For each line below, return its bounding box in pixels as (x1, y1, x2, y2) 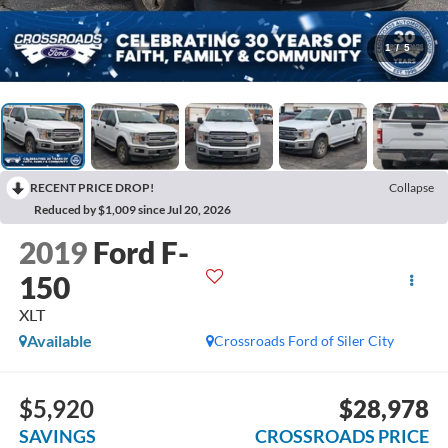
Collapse (389, 179, 434, 195)
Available (26, 331, 92, 351)
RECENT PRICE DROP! (30, 179, 154, 195)
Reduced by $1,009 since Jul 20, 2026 (34, 201, 231, 217)
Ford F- (92, 234, 189, 271)
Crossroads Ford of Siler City (214, 332, 395, 350)
